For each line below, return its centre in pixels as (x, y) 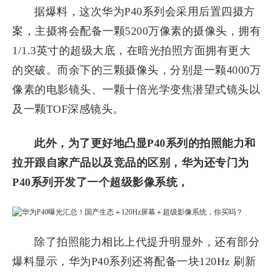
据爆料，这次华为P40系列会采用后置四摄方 (145, 12)
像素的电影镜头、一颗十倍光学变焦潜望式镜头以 (136, 90)
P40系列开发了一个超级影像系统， (101, 182)
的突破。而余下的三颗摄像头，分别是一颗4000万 (136, 70)
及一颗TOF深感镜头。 (68, 109)
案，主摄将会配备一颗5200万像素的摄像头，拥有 (136, 31)
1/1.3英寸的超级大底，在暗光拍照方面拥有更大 (131, 51)
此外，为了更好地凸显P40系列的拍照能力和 (145, 143)
